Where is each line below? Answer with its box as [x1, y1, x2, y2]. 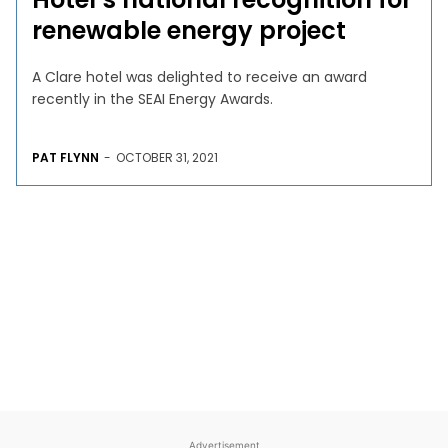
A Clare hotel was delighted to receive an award [32, 66, 368, 87]
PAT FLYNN [32, 148, 100, 166]
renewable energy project [32, 13, 347, 47]
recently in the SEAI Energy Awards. [32, 88, 274, 109]
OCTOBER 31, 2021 [116, 148, 219, 166]
